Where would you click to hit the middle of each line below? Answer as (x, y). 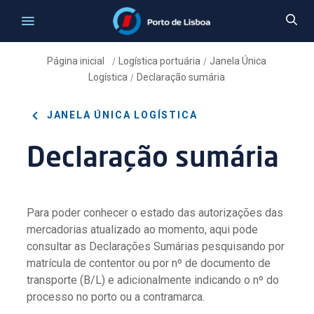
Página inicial (77, 61)
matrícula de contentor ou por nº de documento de (149, 263)
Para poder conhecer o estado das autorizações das (155, 212)
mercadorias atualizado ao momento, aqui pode (143, 229)
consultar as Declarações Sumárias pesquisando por (156, 246)
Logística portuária (160, 61)
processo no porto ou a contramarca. (117, 296)
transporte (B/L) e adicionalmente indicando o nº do (153, 280)
